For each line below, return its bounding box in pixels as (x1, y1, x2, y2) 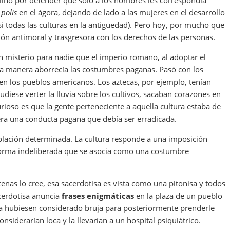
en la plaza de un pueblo (134, 190, 222, 201)
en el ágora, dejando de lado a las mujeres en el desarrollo (17, 7, 225, 18)
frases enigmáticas (62, 190, 134, 201)
